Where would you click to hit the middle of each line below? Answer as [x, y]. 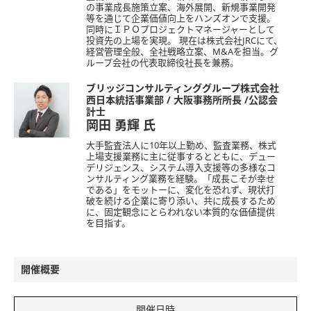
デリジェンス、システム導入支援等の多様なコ [181, 168]
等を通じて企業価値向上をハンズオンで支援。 [181, 19]
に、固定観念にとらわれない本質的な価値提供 [180, 212]
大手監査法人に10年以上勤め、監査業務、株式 [181, 146]
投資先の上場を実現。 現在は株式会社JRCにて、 [184, 41]
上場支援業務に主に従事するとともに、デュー [181, 157]
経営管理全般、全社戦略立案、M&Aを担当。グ [182, 52]
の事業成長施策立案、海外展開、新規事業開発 [181, 8]
